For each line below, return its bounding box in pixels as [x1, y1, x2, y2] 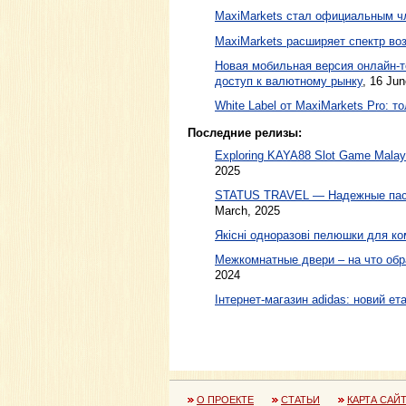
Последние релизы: [188, 125, 302, 140]
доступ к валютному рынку [215, 73, 362, 88]
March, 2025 [215, 203, 280, 217]
